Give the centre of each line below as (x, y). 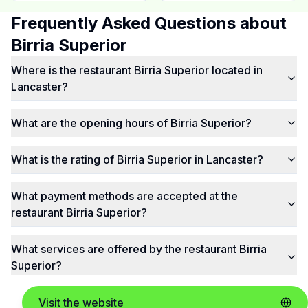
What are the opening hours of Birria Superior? (131, 123)
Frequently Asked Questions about (149, 23)
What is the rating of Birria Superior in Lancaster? (137, 159)
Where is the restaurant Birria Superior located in (137, 70)
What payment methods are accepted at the (124, 196)
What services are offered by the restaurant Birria (139, 249)
